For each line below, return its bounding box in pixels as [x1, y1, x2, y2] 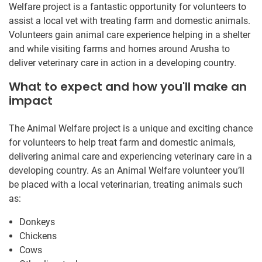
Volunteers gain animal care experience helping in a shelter [9, 29, 250, 40]
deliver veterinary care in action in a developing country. [9, 57, 236, 68]
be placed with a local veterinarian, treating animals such [9, 178, 243, 190]
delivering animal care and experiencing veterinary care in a [9, 150, 252, 162]
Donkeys [19, 216, 55, 227]
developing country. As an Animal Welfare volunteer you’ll [9, 164, 244, 176]
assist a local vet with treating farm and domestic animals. [9, 15, 250, 26]
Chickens [19, 230, 57, 242]
